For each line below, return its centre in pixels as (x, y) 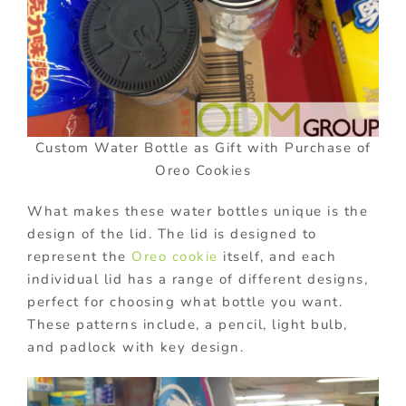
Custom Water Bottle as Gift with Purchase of (203, 147)
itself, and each (277, 256)
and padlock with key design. (135, 347)
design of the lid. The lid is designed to (172, 233)
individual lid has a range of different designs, (198, 279)
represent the (79, 256)
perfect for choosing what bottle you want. (185, 301)
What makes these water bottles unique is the (198, 211)
